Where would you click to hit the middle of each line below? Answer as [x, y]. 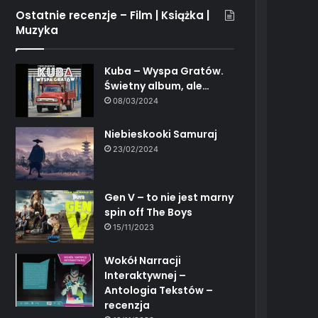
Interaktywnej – [146, 275]
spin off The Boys [149, 212]
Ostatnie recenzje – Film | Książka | [113, 15]
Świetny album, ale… [157, 86]
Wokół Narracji [143, 260]
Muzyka [37, 30]
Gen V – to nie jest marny [169, 197]
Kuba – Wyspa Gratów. [164, 71]
